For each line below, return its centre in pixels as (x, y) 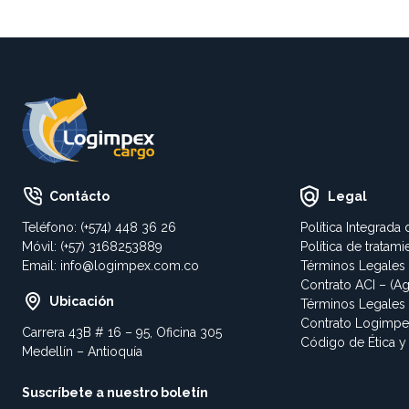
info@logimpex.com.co (130, 266)
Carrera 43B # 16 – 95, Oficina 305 (122, 333)
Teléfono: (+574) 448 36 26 (99, 228)
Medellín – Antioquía (82, 352)
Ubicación (82, 302)
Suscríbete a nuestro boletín (115, 393)
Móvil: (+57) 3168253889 (92, 247)
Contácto (79, 197)
